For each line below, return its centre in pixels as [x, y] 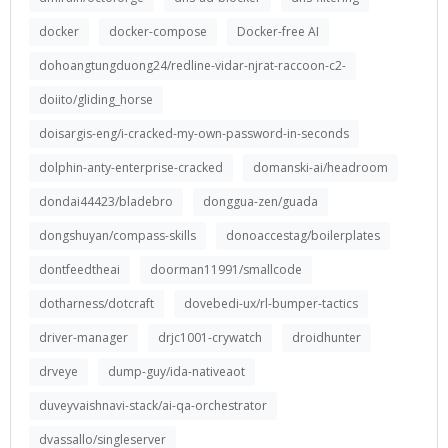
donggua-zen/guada [260, 201]
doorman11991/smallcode [226, 269]
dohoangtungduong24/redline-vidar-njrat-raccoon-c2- [192, 65]
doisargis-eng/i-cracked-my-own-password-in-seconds [194, 133]
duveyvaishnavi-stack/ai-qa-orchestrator [153, 405]
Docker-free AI [278, 31]
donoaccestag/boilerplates [303, 235]
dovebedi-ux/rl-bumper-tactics [271, 303]
